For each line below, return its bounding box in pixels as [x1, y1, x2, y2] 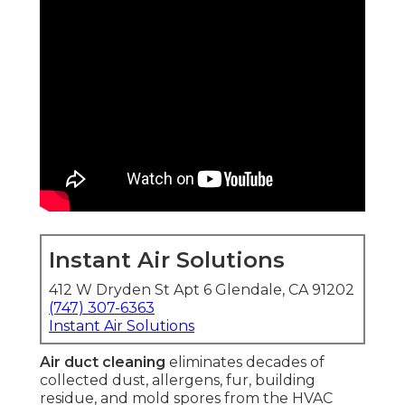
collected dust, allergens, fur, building [40, 372, 316, 390]
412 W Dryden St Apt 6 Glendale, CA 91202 [49, 281, 354, 299]
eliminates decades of [165, 353, 325, 372]
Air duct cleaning [40, 353, 165, 372]
